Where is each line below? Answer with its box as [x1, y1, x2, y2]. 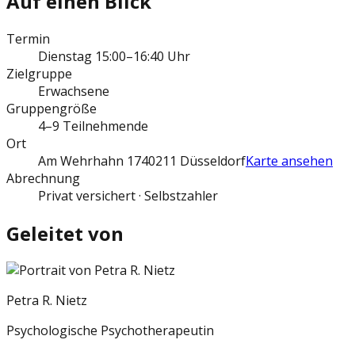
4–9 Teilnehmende [38, 116, 148, 135]
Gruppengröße [6, 99, 97, 117]
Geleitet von [6, 219, 124, 246]
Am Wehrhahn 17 [38, 151, 141, 170]
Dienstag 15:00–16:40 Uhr [38, 47, 190, 65]
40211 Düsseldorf [141, 151, 246, 170]
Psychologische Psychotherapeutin [6, 322, 214, 340]
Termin [6, 29, 50, 48]
